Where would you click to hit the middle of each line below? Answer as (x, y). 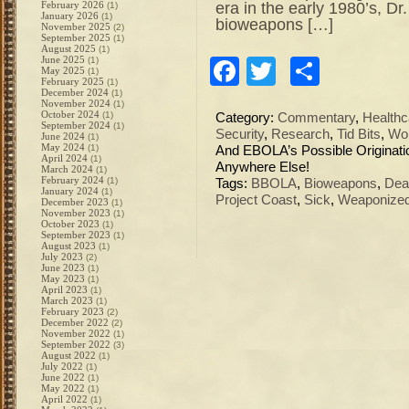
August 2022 (68, 355)
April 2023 (64, 289)
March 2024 (67, 169)
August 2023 (68, 246)
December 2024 (75, 92)
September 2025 (76, 37)
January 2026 (70, 16)
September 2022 (76, 344)
